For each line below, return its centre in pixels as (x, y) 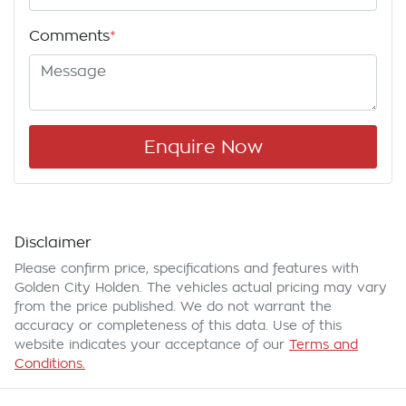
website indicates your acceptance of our (150, 345)
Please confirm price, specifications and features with (187, 269)
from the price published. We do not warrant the (173, 307)
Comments (69, 37)
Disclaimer (53, 243)
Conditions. (50, 364)
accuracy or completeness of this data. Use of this (178, 326)
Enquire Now (203, 147)
